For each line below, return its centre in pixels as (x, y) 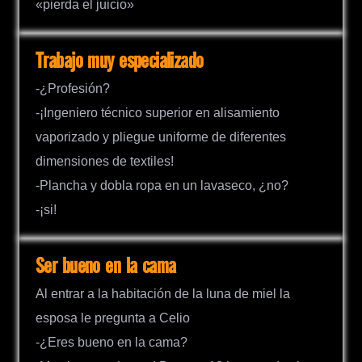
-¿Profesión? (73, 88)
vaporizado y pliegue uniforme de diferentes (161, 137)
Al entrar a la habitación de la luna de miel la (163, 293)
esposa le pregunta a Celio (113, 318)
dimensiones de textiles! (105, 161)
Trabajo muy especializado (120, 61)
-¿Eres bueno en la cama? (112, 342)
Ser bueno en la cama (106, 267)
